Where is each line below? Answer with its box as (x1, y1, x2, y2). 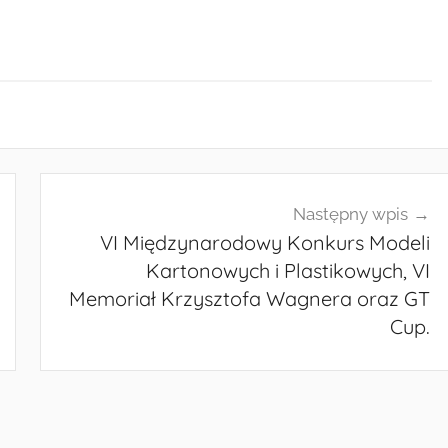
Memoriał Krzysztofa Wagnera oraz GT (69, 285, 431, 311)
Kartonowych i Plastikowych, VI (146, 257, 431, 283)
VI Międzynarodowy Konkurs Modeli (100, 229, 431, 255)
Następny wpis (293, 203, 409, 224)
